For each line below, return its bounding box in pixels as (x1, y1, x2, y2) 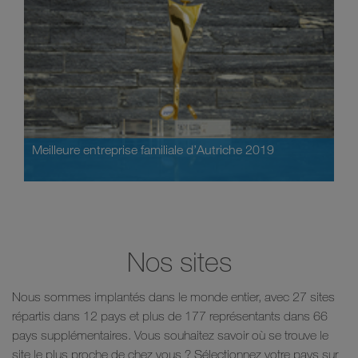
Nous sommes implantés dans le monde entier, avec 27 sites (12, 288, 335, 304)
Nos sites (126, 245, 232, 277)
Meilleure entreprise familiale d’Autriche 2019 (32, 141, 274, 157)
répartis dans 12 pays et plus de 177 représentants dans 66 (12, 308, 328, 323)
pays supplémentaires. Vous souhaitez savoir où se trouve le (12, 327, 328, 342)
